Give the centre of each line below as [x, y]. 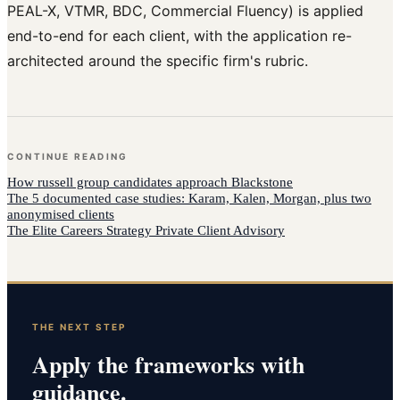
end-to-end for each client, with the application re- [179, 35]
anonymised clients [61, 214]
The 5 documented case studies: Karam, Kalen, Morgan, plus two [189, 198]
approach [202, 182]
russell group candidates [105, 182]
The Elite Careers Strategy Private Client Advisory [146, 230]
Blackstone [262, 182]
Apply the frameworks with [168, 365]
